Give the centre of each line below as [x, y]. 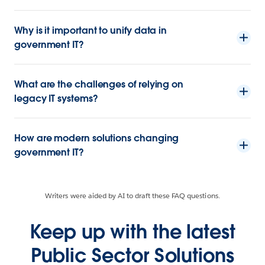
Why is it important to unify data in [91, 30]
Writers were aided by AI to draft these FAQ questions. [132, 195]
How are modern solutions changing [97, 138]
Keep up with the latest [132, 231]
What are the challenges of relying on [99, 84]
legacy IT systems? [56, 98]
